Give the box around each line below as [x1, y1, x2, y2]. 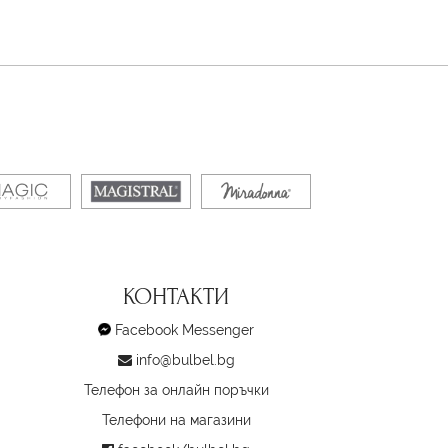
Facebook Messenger [115, 322, 254, 339]
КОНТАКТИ [123, 283, 229, 311]
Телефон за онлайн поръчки [83, 382, 269, 399]
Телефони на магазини [101, 412, 251, 429]
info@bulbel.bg [135, 352, 235, 369]
